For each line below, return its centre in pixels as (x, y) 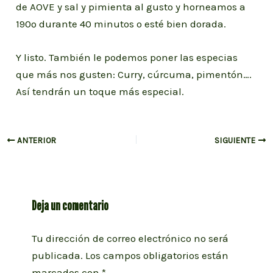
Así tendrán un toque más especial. (100, 91)
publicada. (57, 256)
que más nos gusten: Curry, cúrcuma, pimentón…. (134, 74)
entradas (27, 173)
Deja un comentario (70, 206)
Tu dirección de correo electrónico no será (130, 239)
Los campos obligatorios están (157, 256)
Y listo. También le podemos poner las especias (127, 57)
